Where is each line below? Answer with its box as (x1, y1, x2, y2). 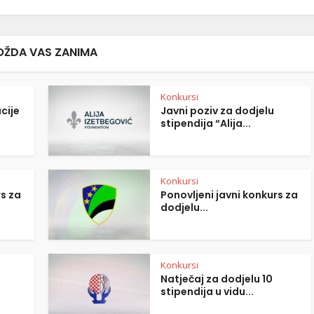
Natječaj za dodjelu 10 (161, 272, 273, 286)
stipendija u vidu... (161, 285, 254, 299)
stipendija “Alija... (161, 116, 251, 130)
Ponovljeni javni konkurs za (161, 188, 298, 202)
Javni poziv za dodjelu (161, 104, 274, 118)
